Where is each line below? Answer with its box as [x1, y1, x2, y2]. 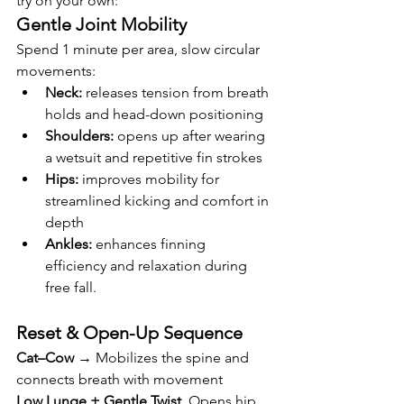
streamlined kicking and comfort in [45, 191, 272, 209]
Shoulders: [45, 126, 114, 144]
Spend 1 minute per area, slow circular [16, 40, 263, 58]
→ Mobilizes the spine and [74, 348, 252, 366]
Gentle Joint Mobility [16, 13, 187, 35]
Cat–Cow [16, 348, 74, 366]
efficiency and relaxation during [45, 256, 251, 274]
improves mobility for [78, 170, 223, 188]
